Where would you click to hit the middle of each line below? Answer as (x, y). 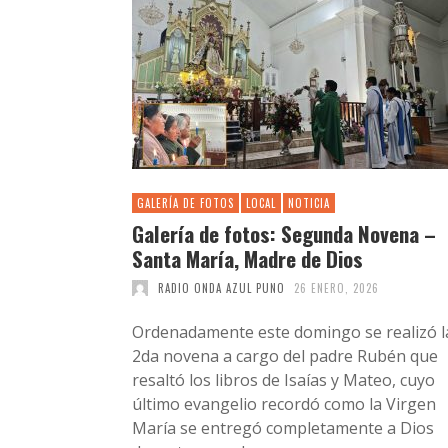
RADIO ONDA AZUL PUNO (221, 287)
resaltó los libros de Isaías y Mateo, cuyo (283, 379)
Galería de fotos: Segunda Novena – (284, 233)
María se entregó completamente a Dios (283, 427)
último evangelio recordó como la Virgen (284, 403)
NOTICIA (309, 202)
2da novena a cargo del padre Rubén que (285, 355)
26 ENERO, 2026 (336, 287)
